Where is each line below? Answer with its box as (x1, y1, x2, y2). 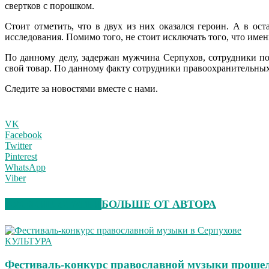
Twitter (5, 141, 32, 151)
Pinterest (5, 151, 37, 162)
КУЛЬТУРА (5, 236, 52, 247)
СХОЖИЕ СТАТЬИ (5, 198, 101, 211)
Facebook (5, 130, 42, 141)
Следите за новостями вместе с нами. (5, 83, 158, 94)
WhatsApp (5, 162, 46, 173)
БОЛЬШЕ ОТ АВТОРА (101, 198, 216, 211)
